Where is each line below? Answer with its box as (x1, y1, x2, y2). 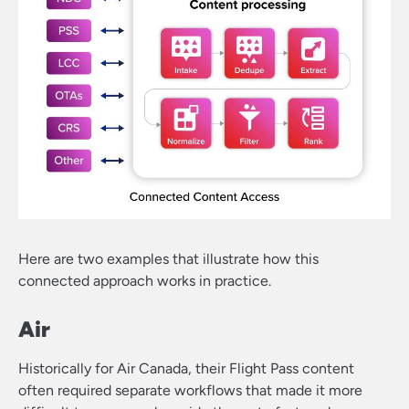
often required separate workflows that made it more (18, 382, 362, 400)
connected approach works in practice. (18, 272, 271, 290)
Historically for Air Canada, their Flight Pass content (18, 360, 354, 378)
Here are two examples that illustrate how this (18, 250, 319, 268)
